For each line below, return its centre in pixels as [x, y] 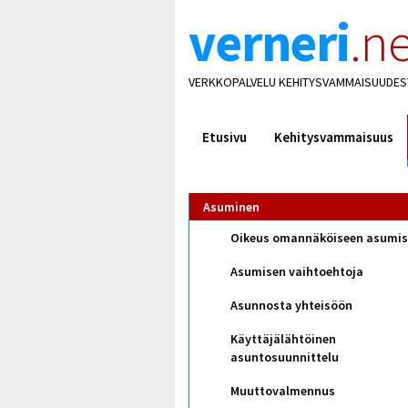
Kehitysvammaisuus [334, 137]
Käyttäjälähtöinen [283, 338]
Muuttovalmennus [283, 390]
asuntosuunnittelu [285, 357]
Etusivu [224, 137]
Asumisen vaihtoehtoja [297, 271]
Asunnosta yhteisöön [291, 305]
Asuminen [231, 207]
